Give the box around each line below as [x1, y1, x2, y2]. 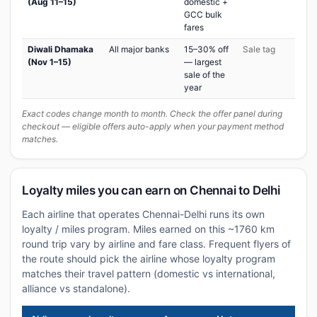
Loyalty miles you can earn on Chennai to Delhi [22, 183, 280, 197]
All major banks [109, 44, 169, 54]
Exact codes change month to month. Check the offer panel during [22, 108, 282, 119]
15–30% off [184, 44, 229, 54]
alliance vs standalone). [22, 282, 130, 294]
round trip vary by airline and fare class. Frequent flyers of [22, 238, 291, 250]
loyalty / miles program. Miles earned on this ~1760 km [22, 223, 275, 235]
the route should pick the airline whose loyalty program [22, 253, 275, 265]
